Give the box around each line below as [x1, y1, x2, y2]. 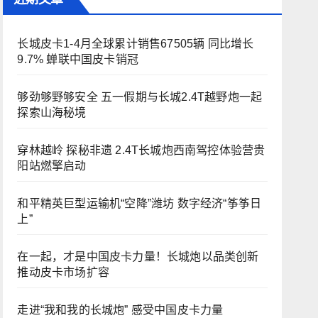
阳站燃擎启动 [17, 160, 87, 172]
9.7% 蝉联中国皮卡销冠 [17, 53, 138, 65]
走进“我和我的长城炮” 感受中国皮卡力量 [17, 304, 224, 316]
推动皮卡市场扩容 [17, 266, 109, 278]
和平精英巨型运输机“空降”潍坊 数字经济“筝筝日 [17, 197, 262, 209]
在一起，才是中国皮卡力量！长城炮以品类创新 [17, 251, 259, 263]
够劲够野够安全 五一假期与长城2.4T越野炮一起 [17, 91, 263, 103]
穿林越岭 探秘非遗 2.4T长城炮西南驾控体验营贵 [17, 144, 265, 156]
